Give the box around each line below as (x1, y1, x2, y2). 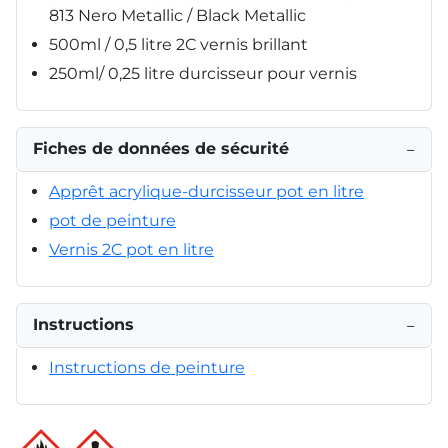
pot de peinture (49, 210, 176, 230)
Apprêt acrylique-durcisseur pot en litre (49, 181, 364, 201)
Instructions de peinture (49, 357, 245, 377)
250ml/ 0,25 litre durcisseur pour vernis (49, 63, 357, 83)
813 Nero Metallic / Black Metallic (49, 5, 306, 25)
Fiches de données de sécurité (33, 138, 289, 158)
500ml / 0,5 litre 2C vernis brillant (49, 34, 308, 54)
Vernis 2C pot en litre (49, 239, 214, 259)
